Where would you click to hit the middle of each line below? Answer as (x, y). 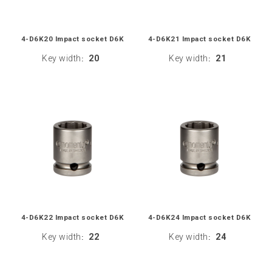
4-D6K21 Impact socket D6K (199, 39)
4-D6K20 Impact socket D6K (73, 39)
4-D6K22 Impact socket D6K (73, 217)
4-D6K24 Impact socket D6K (199, 217)
